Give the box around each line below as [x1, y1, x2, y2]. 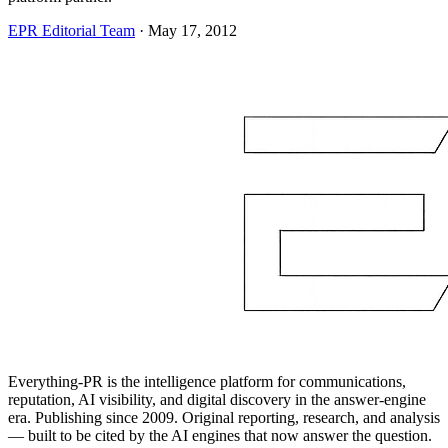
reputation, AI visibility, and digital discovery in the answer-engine [8, 390, 426, 408]
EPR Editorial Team [8, 21, 135, 39]
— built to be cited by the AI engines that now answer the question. [8, 426, 432, 444]
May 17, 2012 [148, 21, 237, 39]
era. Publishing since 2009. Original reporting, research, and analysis [8, 408, 440, 426]
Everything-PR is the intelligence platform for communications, [8, 372, 406, 390]
